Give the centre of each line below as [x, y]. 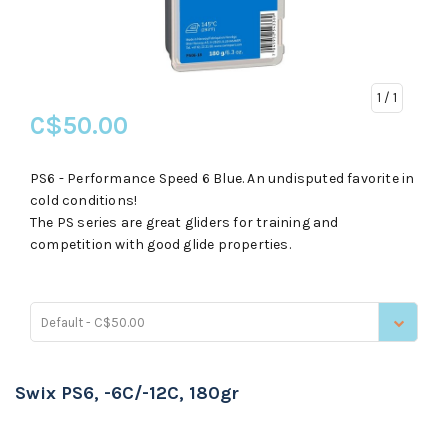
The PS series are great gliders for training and [184, 223]
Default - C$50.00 [93, 323]
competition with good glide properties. [160, 245]
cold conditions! [84, 201]
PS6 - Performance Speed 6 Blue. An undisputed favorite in [222, 179]
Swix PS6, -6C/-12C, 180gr [127, 393]
